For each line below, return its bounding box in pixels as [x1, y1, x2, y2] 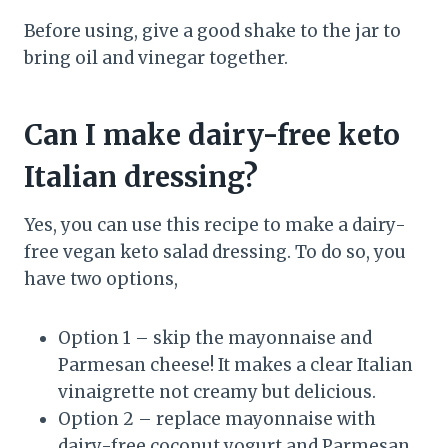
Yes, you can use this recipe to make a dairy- [24, 213, 406, 236]
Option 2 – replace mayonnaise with [58, 407, 376, 430]
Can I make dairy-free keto [24, 116, 400, 153]
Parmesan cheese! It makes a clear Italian [58, 353, 413, 376]
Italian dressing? [24, 158, 258, 195]
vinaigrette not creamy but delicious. [58, 380, 376, 403]
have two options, [24, 267, 178, 290]
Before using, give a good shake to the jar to [24, 19, 401, 42]
